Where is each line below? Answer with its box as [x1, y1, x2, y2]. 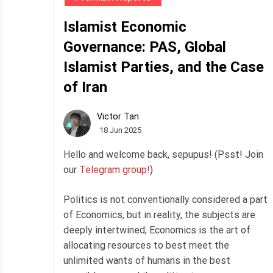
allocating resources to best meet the [63, 239, 229, 251]
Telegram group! [79, 163, 150, 175]
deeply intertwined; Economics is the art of [63, 224, 250, 236]
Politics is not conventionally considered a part [63, 193, 268, 205]
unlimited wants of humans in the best [63, 254, 230, 266]
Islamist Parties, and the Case [63, 58, 264, 76]
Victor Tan [97, 112, 139, 122]
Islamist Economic [63, 18, 186, 35]
